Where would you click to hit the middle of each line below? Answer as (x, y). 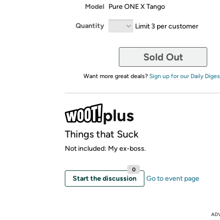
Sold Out (163, 57)
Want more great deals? (116, 76)
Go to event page (173, 178)
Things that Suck (102, 134)
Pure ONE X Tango (137, 6)
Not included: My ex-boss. (105, 148)
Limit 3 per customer (167, 26)
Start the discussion (105, 178)
